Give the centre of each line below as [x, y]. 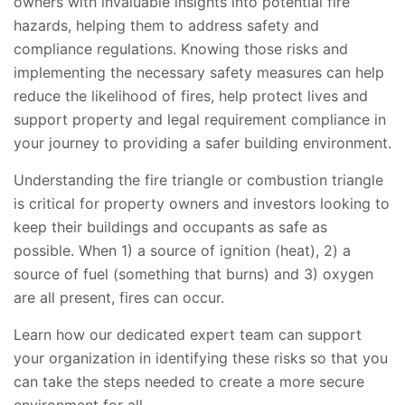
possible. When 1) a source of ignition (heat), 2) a [182, 251]
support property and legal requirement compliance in [200, 120]
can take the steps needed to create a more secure [189, 382]
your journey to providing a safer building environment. [202, 143]
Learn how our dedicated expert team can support [188, 335]
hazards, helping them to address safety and [166, 26]
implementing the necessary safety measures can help [199, 73]
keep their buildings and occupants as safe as [170, 227]
